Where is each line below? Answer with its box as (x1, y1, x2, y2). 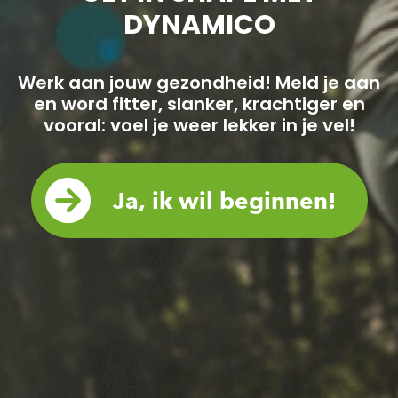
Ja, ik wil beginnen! (112, 186, 336, 214)
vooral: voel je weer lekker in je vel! (43, 112, 355, 138)
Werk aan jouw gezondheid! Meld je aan (18, 69, 380, 95)
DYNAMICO (123, 5, 275, 44)
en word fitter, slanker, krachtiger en (33, 91, 365, 116)
